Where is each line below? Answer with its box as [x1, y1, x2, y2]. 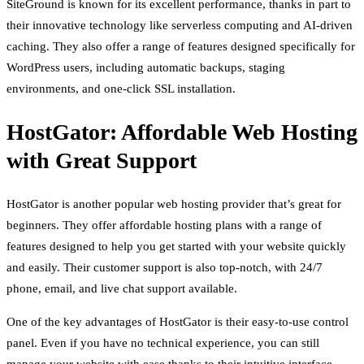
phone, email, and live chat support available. [6, 282, 237, 295]
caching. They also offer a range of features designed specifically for [6, 39, 355, 53]
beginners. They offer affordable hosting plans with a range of [6, 219, 322, 232]
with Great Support [6, 147, 197, 173]
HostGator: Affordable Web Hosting [6, 119, 357, 145]
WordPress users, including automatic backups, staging [6, 60, 285, 74]
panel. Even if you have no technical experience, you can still [6, 336, 319, 349]
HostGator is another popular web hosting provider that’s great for [6, 197, 341, 210]
